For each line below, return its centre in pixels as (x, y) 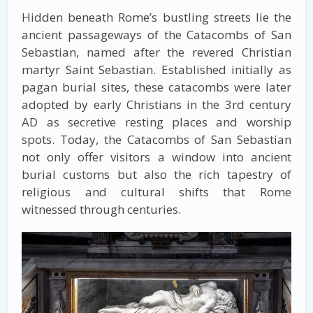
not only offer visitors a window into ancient (156, 157)
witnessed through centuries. (102, 210)
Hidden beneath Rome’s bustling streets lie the (156, 17)
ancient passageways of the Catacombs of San (156, 35)
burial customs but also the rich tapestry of (156, 175)
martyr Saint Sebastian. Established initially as (156, 70)
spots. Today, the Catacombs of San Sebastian (156, 140)
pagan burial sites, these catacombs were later (156, 87)
